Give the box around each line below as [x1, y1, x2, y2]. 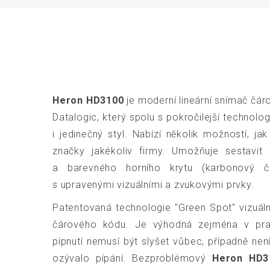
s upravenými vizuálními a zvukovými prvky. [52, 179, 254, 191]
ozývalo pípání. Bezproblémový [52, 253, 212, 265]
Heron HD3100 [52, 95, 124, 107]
